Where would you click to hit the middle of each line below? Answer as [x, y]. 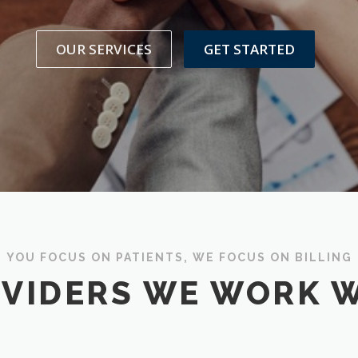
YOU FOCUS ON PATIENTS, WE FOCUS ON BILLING [179, 257]
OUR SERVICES [103, 50]
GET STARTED [249, 50]
